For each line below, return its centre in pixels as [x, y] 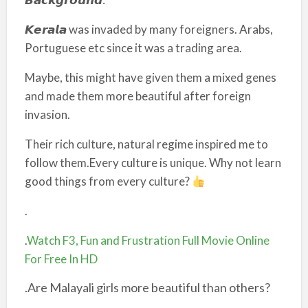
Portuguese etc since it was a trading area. [133, 48]
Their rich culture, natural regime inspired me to [146, 144]
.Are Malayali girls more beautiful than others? [147, 287]
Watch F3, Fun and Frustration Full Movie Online [148, 240]
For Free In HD [61, 259]
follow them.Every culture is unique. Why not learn [153, 163]
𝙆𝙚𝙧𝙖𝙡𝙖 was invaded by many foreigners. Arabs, [148, 29]
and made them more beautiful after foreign [137, 96]
